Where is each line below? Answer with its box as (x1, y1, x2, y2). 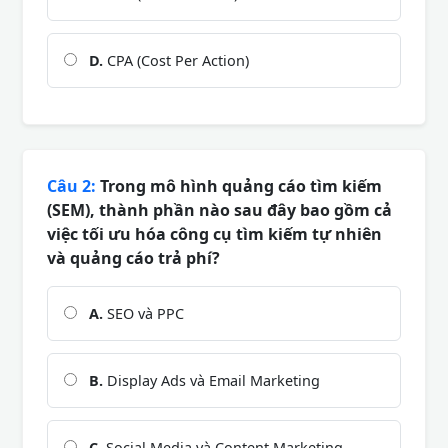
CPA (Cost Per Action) (103, 50, 249, 70)
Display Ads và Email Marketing (103, 370, 320, 390)
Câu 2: (47, 174, 96, 197)
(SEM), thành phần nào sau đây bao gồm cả (47, 198, 392, 221)
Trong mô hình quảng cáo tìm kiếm (96, 174, 382, 197)
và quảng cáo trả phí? (47, 246, 220, 269)
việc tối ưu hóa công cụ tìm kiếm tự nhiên (47, 222, 382, 245)
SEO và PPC (103, 303, 184, 323)
